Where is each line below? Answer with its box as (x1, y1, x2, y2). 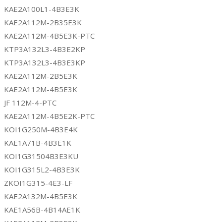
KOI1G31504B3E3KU (4, 151, 78, 161)
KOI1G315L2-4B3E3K (4, 164, 80, 174)
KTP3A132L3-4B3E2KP (4, 44, 85, 54)
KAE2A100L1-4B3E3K (4, 3, 79, 14)
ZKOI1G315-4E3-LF (4, 177, 72, 188)
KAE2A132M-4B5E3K (4, 191, 77, 201)
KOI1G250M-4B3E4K (4, 124, 78, 134)
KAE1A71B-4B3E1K (4, 137, 71, 148)
